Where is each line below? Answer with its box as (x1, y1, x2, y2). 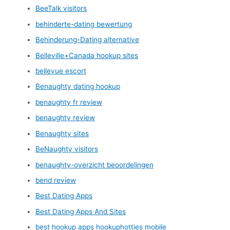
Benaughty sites (35, 129, 89, 138)
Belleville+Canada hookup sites (35, 51, 139, 60)
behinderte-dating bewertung (35, 20, 132, 28)
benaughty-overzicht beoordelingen (35, 160, 154, 169)
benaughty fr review (35, 98, 103, 106)
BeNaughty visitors (35, 145, 99, 154)
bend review (35, 176, 76, 184)
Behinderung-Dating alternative (35, 35, 140, 44)
